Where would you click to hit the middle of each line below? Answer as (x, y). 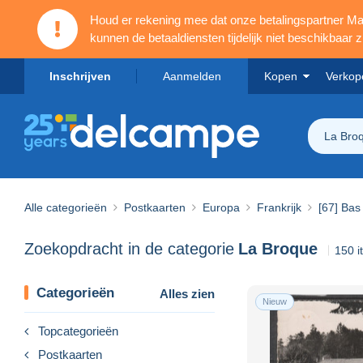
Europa (221, 207)
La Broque (278, 249)
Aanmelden (192, 76)
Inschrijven (80, 76)
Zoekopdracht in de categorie (129, 249)
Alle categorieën (66, 207)
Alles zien (187, 293)
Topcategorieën (78, 331)
